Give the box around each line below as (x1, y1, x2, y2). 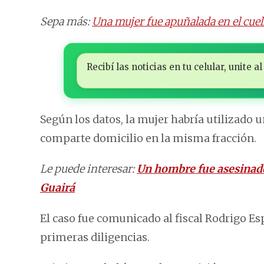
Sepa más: (40, 15, 92, 29)
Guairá (40, 181, 75, 195)
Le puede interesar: (40, 162, 137, 176)
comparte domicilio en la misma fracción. (40, 131, 256, 146)
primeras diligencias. (40, 230, 150, 245)
